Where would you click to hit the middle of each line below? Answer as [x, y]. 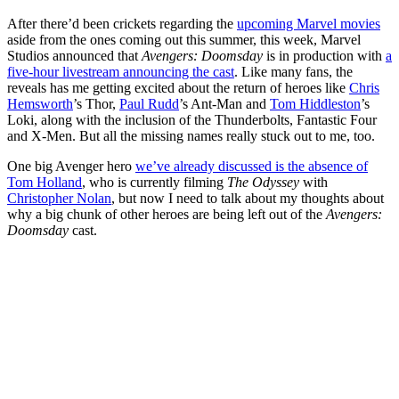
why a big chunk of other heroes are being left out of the [167, 215]
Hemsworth [40, 104]
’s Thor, [96, 104]
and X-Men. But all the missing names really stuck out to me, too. [191, 136]
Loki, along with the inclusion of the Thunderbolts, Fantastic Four [192, 120]
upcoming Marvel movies [309, 24]
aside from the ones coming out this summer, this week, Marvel [184, 40]
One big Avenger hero [71, 167]
